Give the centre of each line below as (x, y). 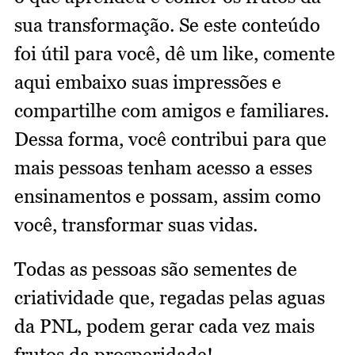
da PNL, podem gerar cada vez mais (164, 326)
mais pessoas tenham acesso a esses (163, 168)
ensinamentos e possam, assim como (168, 197)
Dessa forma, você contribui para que (170, 139)
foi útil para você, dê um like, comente (175, 54)
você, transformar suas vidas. (136, 225)
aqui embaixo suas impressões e (148, 82)
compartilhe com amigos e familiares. (172, 111)
